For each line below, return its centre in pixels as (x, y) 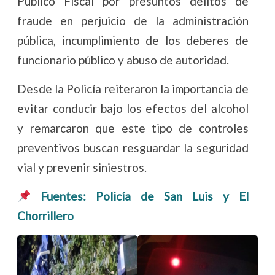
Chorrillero (46, 216)
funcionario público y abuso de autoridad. (123, 60)
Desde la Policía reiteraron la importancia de (133, 89)
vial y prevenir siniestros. (82, 168)
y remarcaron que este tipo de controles (133, 128)
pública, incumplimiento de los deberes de (133, 41)
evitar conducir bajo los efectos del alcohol (133, 109)
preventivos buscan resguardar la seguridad (133, 148)
